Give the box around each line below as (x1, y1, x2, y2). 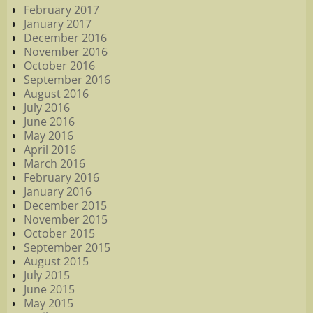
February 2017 (24, 1, 99, 17)
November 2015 (24, 211, 108, 227)
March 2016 (24, 155, 85, 171)
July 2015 (24, 267, 70, 283)
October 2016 (24, 57, 95, 73)
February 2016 (24, 169, 99, 185)
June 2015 (24, 281, 75, 297)
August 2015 (24, 253, 89, 269)
